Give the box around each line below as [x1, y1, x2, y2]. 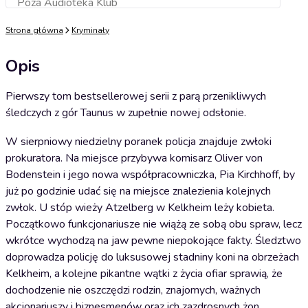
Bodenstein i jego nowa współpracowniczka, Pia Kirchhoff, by [5, 167, 295, 182]
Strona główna [5, 25, 63, 36]
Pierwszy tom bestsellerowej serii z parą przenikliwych [5, 89, 266, 104]
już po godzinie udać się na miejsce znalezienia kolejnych [5, 184, 271, 199]
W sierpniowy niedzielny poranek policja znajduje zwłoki [5, 134, 272, 149]
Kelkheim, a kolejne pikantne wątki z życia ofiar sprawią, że [5, 266, 283, 281]
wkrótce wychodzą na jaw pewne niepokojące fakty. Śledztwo [5, 233, 301, 248]
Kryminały [71, 25, 109, 36]
